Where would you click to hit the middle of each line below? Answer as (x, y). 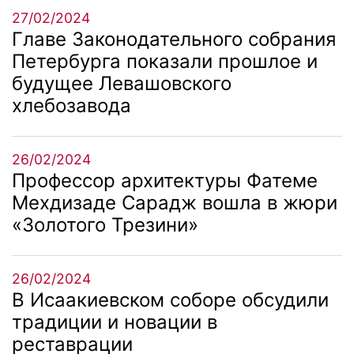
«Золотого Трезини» (105, 224)
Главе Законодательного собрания (174, 39)
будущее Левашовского (122, 83)
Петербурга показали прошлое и (165, 61)
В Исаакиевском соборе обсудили (170, 299)
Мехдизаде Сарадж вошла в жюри (175, 202)
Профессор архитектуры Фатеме (165, 180)
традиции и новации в (115, 322)
